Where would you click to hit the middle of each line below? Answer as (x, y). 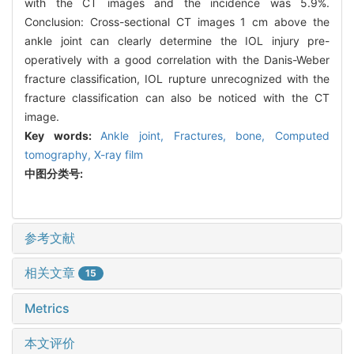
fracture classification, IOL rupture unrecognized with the (177, 78)
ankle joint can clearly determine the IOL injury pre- (177, 40)
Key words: (63, 135)
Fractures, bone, (224, 135)
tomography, (59, 154)
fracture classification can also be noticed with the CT (177, 97)
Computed (303, 135)
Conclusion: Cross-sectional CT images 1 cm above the (177, 21)
